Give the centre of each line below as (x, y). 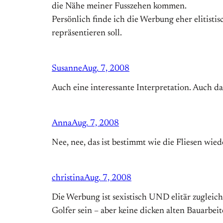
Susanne (67, 69)
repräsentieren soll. (87, 34)
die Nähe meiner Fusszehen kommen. (119, 7)
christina (68, 178)
